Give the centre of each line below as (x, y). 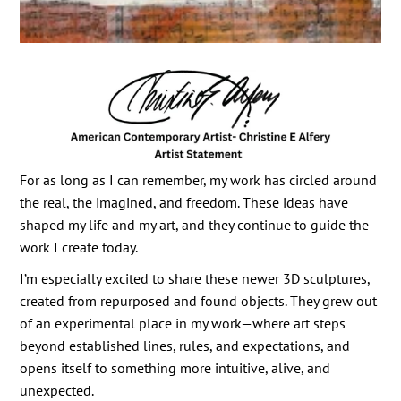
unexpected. (57, 390)
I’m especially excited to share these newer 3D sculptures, (195, 278)
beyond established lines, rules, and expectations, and (185, 345)
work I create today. (79, 247)
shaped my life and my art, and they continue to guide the (195, 224)
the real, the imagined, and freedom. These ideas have (184, 202)
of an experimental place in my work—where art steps (183, 323)
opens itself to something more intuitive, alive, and (175, 367)
